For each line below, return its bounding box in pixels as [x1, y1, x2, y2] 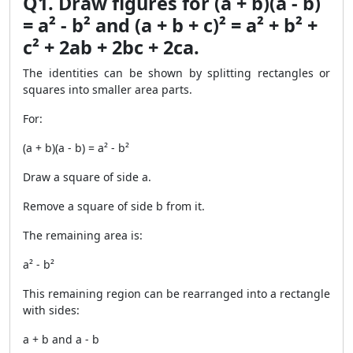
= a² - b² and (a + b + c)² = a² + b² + [23, 13, 318, 38]
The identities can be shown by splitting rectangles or [23, 65, 330, 80]
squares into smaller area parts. [23, 82, 192, 97]
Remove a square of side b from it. [23, 199, 205, 214]
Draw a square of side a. [23, 169, 151, 184]
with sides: [23, 303, 80, 318]
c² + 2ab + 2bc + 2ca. [23, 35, 199, 60]
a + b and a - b [23, 332, 99, 347]
